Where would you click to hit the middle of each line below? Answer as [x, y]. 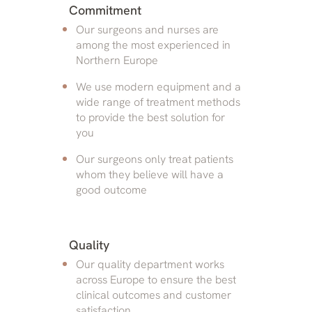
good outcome [111, 189]
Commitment [105, 10]
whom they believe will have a [150, 174]
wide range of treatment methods [158, 102]
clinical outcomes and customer [154, 295]
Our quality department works [150, 264]
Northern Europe [117, 60]
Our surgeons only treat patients [155, 159]
